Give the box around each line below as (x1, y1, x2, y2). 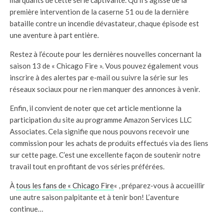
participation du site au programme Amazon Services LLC (10, 115, 192, 125)
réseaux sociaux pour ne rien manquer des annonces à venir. (10, 85, 200, 94)
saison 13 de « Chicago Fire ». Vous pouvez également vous (10, 61, 199, 71)
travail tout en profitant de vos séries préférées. (10, 162, 164, 171)
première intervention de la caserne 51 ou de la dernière (10, 7, 189, 17)
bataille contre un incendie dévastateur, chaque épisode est (10, 19, 199, 28)
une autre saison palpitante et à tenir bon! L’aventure (10, 193, 179, 202)
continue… (10, 204, 43, 214)
